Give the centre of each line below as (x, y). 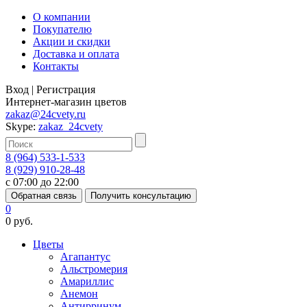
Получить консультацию (141, 196)
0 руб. (19, 221)
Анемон (79, 294)
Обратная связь (44, 196)
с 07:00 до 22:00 (42, 182)
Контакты (56, 66)
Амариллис (87, 281)
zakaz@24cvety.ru (46, 114)
